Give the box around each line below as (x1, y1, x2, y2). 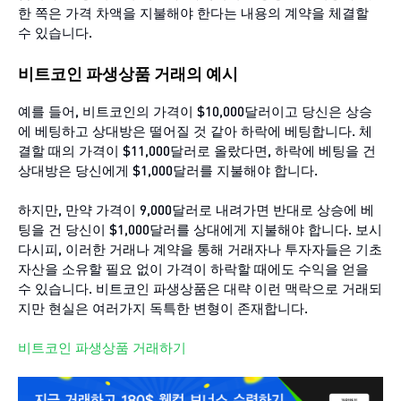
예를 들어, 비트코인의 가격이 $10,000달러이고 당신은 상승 (18, 101, 372, 120)
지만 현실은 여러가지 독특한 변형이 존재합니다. (18, 298, 308, 317)
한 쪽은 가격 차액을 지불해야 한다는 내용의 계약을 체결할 (18, 4, 369, 22)
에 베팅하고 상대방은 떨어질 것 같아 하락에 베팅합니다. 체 (18, 121, 372, 140)
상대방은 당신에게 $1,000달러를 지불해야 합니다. (18, 160, 318, 179)
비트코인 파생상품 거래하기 (18, 337, 186, 356)
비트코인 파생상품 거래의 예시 (18, 64, 238, 84)
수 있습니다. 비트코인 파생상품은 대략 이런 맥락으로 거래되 (18, 278, 382, 297)
